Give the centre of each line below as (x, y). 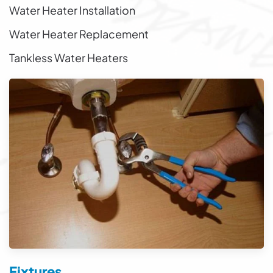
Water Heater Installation (72, 10)
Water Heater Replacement (79, 34)
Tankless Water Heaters (69, 58)
